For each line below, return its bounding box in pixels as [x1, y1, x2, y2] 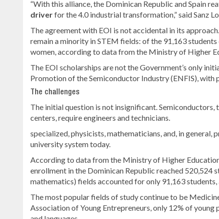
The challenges [30, 89, 80, 96]
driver [30, 10, 53, 20]
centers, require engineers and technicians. [30, 113, 170, 123]
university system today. [30, 139, 110, 149]
